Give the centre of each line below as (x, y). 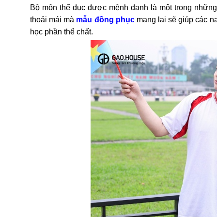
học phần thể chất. (62, 32)
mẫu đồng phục (105, 20)
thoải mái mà (53, 20)
